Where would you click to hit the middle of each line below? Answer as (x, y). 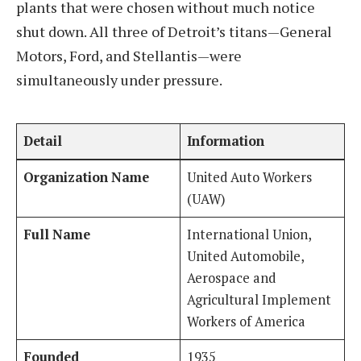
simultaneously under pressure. (119, 79)
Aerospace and (232, 278)
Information (226, 141)
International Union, (250, 235)
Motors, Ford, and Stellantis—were (129, 55)
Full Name (57, 235)
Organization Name (87, 178)
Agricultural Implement (259, 300)
